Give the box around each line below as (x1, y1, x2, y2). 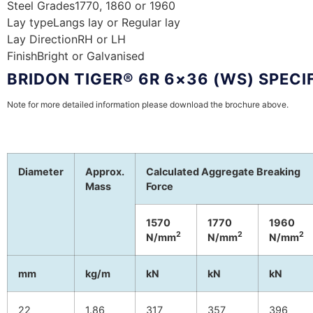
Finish (7, 48, 37, 63)
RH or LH (78, 31, 126, 46)
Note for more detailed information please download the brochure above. (7, 99, 291, 110)
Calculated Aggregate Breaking (146, 165, 300, 177)
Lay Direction (7, 31, 78, 46)
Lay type (7, 15, 53, 29)
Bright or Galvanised (37, 48, 145, 63)
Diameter (18, 165, 64, 177)
